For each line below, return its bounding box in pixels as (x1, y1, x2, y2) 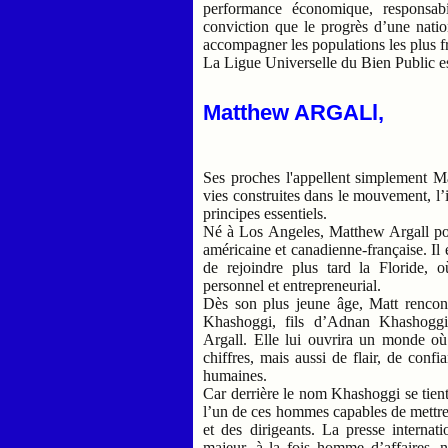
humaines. (203, 366, 268, 384)
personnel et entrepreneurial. (203, 276, 386, 294)
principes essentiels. (203, 204, 328, 222)
